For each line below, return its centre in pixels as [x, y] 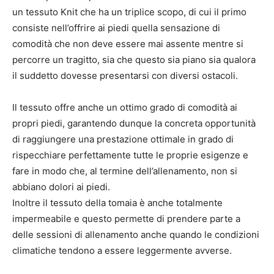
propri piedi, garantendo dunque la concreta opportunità [134, 123]
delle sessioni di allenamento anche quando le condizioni [136, 234]
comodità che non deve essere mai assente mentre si [128, 43]
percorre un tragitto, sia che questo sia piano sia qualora [134, 59]
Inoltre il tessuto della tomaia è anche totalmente [117, 202]
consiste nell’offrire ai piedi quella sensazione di [116, 28]
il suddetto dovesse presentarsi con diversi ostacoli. [125, 75]
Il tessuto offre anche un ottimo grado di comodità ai [125, 107]
